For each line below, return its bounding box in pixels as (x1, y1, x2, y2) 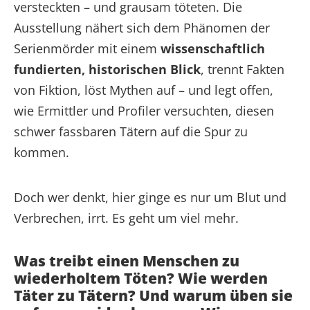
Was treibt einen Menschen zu (14, 250, 239, 271)
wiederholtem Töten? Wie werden (14, 268, 268, 288)
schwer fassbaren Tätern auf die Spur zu (14, 122, 248, 140)
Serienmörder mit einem (14, 39, 161, 57)
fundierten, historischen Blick (14, 60, 201, 77)
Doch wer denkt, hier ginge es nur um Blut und (14, 188, 286, 206)
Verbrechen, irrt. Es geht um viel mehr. (14, 209, 239, 226)
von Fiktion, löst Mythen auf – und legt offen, (14, 81, 273, 98)
